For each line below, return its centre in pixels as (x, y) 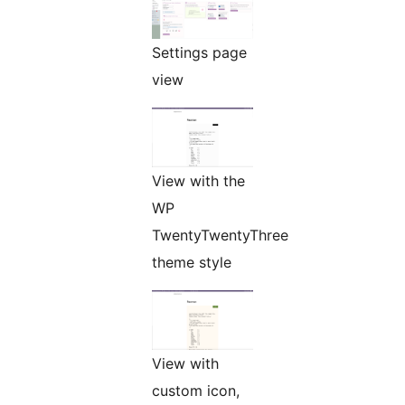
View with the (198, 181)
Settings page (199, 53)
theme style (192, 263)
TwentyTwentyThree (220, 235)
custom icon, (196, 391)
